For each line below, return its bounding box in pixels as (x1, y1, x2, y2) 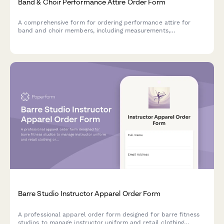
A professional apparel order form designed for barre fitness (18, 210, 199, 218)
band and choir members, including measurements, (18, 26, 170, 34)
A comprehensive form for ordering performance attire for (18, 18, 191, 26)
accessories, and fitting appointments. (18, 34, 131, 42)
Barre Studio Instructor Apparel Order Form (18, 189, 161, 198)
